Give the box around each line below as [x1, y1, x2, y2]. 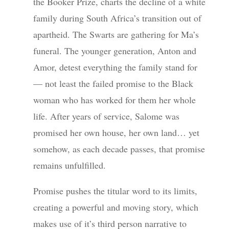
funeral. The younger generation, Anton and [33, 44, 196, 57]
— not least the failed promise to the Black [33, 77, 193, 89]
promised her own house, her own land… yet [33, 126, 199, 139]
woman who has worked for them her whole [33, 94, 196, 106]
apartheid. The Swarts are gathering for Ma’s [33, 28, 199, 40]
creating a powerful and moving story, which [33, 201, 198, 213]
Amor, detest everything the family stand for [33, 61, 197, 73]
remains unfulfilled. [33, 159, 106, 171]
